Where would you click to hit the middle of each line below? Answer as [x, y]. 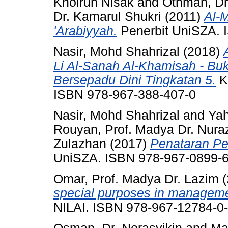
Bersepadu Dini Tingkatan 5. [135, 80]
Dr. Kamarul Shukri [107, 17]
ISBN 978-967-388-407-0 [125, 95]
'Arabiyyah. [85, 31]
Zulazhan [80, 144]
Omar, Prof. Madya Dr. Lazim [136, 179]
